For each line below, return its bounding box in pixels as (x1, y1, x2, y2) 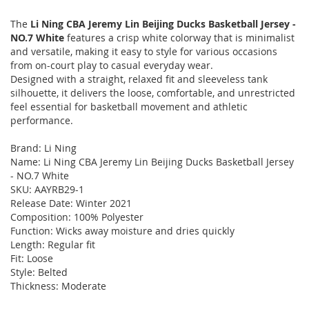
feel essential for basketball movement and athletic (10, 100, 248, 114)
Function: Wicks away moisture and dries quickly (10, 224, 235, 238)
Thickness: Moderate (10, 279, 106, 293)
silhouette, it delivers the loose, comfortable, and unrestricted (10, 86, 295, 100)
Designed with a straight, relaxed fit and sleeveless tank (10, 72, 268, 86)
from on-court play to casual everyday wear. (10, 59, 213, 72)
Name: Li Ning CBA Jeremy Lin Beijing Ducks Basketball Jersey (10, 155, 294, 169)
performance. (10, 114, 73, 128)
